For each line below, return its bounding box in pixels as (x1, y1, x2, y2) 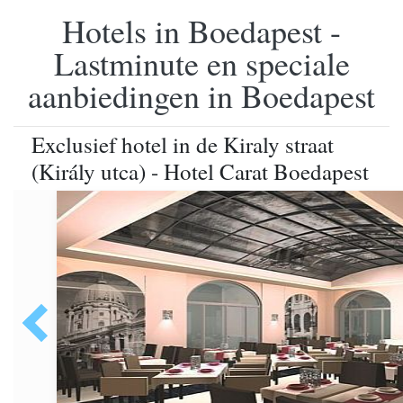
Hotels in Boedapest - (62, 9, 341, 52)
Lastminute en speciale (53, 41, 350, 85)
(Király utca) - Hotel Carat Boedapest (31, 157, 369, 186)
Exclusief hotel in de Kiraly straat (31, 130, 334, 159)
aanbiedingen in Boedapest (28, 74, 375, 117)
